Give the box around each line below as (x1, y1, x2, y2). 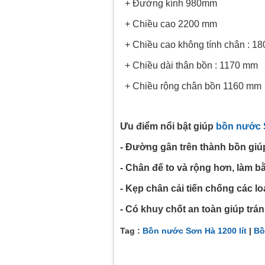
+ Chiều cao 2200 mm (120, 19, 217, 30)
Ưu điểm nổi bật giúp (120, 121, 216, 132)
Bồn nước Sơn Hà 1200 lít (143, 226, 247, 236)
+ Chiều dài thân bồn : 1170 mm (120, 60, 258, 71)
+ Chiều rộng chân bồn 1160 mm (120, 81, 261, 92)
